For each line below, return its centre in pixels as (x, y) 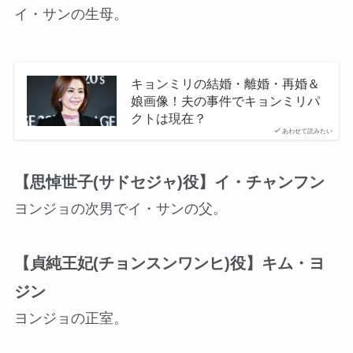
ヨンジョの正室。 (71, 319)
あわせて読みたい (308, 131)
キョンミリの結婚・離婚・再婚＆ (225, 83)
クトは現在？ (168, 118)
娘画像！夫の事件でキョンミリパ (225, 100)
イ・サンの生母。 (71, 14)
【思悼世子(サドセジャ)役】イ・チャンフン (169, 182)
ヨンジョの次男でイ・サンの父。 (120, 208)
